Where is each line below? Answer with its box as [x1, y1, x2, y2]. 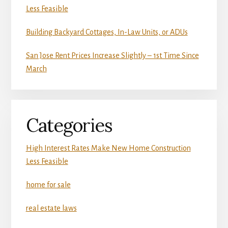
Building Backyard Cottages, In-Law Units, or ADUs [25, 27, 188, 36]
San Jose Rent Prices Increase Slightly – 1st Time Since [25, 51, 199, 60]
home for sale [25, 180, 71, 189]
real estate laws [25, 204, 77, 212]
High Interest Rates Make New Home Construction [25, 144, 191, 152]
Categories [25, 113, 112, 137]
